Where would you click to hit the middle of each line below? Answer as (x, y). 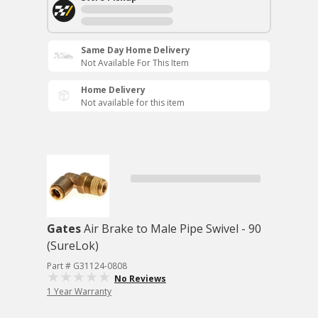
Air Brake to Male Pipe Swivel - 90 (172, 229)
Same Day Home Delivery (136, 50)
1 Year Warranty (79, 291)
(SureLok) (73, 246)
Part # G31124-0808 (87, 266)
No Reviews (140, 279)
